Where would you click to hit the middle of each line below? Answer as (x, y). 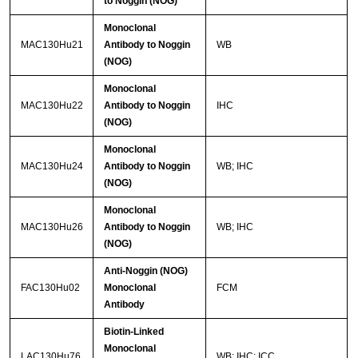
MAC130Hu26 (52, 227)
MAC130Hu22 (52, 106)
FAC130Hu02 (50, 288)
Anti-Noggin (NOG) (145, 271)
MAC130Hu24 (52, 167)
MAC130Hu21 (52, 45)
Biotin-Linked (133, 332)
